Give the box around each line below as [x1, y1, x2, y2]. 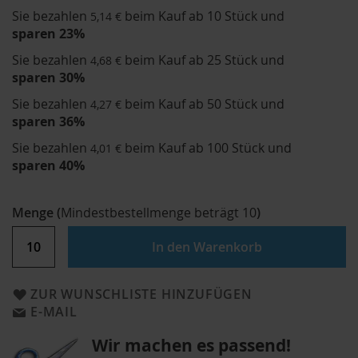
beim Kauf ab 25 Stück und [125, 51, 284, 70]
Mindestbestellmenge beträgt [61, 203, 242, 221]
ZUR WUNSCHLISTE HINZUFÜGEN [30, 284, 253, 303]
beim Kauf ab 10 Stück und [125, 7, 284, 26]
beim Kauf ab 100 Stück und [125, 139, 292, 157]
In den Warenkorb [152, 237, 262, 256]
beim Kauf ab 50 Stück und [125, 95, 284, 113]
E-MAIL [30, 302, 78, 320]
